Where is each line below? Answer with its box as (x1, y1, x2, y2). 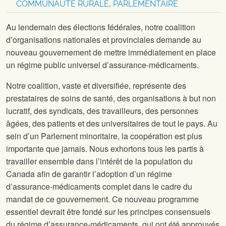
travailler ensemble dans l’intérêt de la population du (6, 155, 193, 167)
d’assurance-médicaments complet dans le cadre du (6, 181, 192, 193)
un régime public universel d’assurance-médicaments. (6, 59, 199, 71)
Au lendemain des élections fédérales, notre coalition (6, 21, 195, 33)
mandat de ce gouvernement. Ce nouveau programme (6, 193, 199, 205)
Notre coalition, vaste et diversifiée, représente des (6, 80, 186, 92)
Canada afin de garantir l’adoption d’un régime (6, 168, 172, 180)
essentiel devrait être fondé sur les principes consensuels (6, 206, 210, 218)
